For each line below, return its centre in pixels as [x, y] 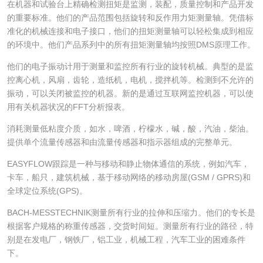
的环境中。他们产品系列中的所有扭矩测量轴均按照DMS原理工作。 [131, 45]
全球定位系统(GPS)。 [47, 191]
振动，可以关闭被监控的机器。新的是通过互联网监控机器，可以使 [130, 94]
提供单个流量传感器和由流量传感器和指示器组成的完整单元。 [122, 142]
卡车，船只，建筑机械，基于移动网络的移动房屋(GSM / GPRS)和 [129, 178]
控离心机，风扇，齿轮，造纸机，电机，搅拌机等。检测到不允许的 [130, 80]
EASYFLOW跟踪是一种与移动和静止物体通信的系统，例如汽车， [128, 164]
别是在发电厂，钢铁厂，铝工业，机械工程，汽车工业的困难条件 [126, 240]
